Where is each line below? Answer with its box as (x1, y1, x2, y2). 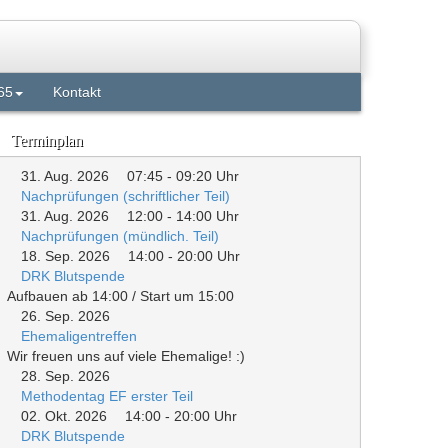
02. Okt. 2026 (21, 408, 107, 425)
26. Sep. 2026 (21, 308, 110, 325)
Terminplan (11, 132, 83, 150)
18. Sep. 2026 (21, 248, 110, 265)
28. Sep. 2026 (21, 368, 110, 385)
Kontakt (53, 84, 101, 101)
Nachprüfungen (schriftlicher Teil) (21, 188, 230, 205)
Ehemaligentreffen (21, 328, 137, 345)
